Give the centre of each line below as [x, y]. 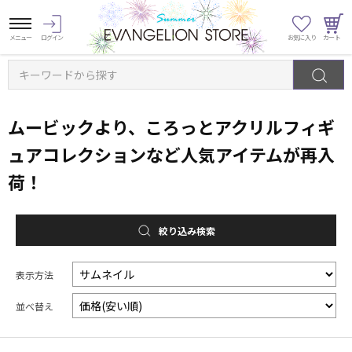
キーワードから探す [68, 74]
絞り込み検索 [187, 230]
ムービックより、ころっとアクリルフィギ [171, 127]
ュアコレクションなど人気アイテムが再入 [171, 154]
